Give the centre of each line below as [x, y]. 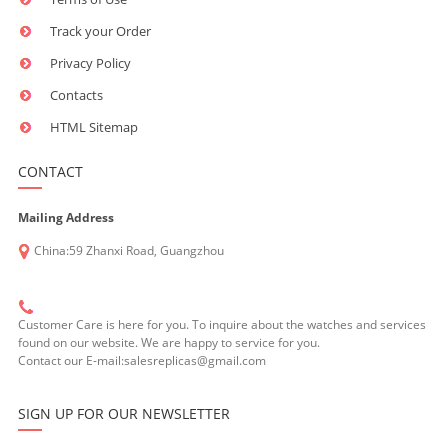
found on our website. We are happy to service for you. [168, 343]
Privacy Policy [90, 63]
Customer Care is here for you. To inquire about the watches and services [221, 325]
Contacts [76, 95]
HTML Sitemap [93, 127]
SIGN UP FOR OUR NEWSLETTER [123, 414]
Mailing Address [65, 218]
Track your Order [100, 31]
